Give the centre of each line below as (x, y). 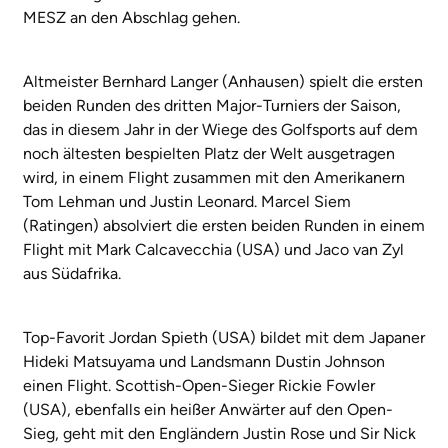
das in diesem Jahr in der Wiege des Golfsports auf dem (220, 129)
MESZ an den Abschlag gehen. (131, 17)
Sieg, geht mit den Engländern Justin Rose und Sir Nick (219, 433)
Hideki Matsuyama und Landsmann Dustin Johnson (204, 361)
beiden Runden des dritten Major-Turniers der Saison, (212, 105)
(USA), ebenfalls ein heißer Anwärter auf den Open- (208, 409)
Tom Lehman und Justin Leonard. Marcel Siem (187, 201)
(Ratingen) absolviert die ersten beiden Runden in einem (224, 225)
